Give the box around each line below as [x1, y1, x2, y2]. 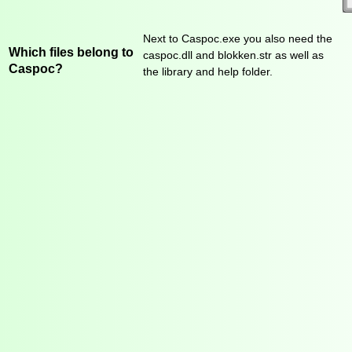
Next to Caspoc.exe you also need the [143, 32, 332, 46]
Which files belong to [9, 44, 134, 59]
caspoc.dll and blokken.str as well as [143, 49, 324, 62]
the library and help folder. [143, 65, 273, 79]
